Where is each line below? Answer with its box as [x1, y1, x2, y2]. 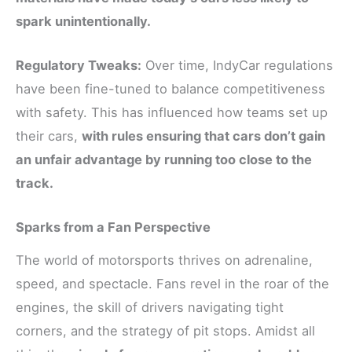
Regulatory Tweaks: [16, 57, 141, 74]
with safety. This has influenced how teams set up [16, 104, 328, 121]
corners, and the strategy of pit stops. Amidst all [16, 322, 315, 339]
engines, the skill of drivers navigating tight [16, 299, 284, 315]
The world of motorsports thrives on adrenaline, [16, 251, 313, 268]
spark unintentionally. [16, 13, 151, 29]
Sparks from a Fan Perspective [16, 219, 211, 236]
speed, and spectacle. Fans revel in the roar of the [16, 275, 329, 291]
